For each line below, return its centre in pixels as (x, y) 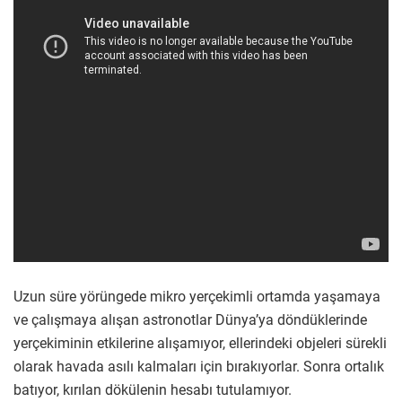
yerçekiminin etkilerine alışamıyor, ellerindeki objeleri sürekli (200, 343)
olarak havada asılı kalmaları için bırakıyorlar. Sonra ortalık (199, 366)
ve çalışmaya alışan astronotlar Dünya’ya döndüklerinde (190, 319)
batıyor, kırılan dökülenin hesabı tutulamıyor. (153, 389)
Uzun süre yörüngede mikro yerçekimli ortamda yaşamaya (197, 296)
